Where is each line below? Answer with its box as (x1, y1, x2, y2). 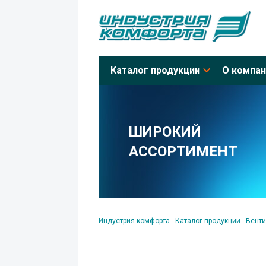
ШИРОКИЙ (128, 123, 201, 140)
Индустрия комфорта (99, 216, 170, 225)
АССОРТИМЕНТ (128, 142, 237, 160)
